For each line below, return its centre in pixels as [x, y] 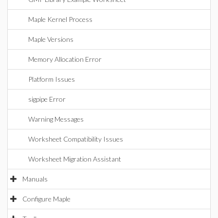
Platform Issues [52, 79]
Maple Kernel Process [60, 19]
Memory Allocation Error [65, 59]
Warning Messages [56, 119]
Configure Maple [46, 199]
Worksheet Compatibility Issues [76, 139]
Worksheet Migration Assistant [75, 159]
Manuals [35, 179]
